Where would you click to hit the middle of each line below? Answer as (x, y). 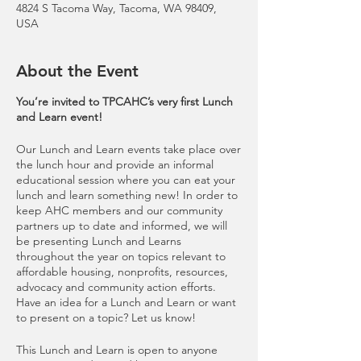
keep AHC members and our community (119, 210)
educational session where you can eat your (126, 180)
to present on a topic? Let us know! (106, 317)
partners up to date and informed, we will (122, 226)
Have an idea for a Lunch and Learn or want (126, 302)
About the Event (77, 71)
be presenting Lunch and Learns (99, 241)
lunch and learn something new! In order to (127, 195)
